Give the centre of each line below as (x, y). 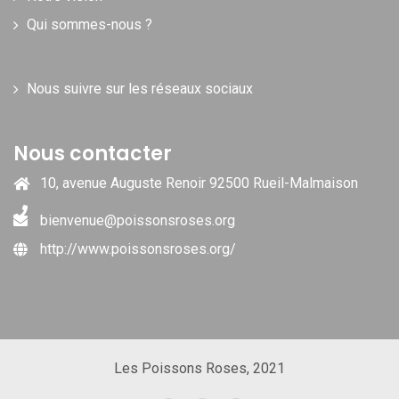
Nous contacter (93, 154)
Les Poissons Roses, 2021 (199, 369)
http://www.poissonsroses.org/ (138, 249)
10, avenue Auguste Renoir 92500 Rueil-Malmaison (199, 183)
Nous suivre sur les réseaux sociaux (140, 89)
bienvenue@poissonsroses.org (138, 221)
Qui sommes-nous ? (90, 25)
